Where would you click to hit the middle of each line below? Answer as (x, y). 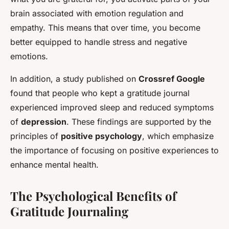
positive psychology (101, 136)
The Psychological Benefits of (93, 196)
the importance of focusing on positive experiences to (114, 151)
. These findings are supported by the (139, 122)
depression (44, 122)
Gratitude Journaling (69, 211)
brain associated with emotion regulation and (97, 14)
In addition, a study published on (74, 79)
